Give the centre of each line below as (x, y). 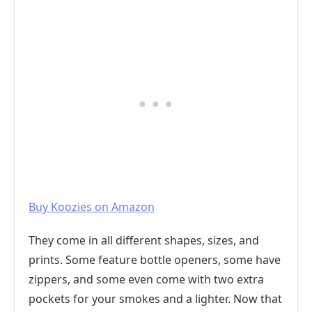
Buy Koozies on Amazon (92, 207)
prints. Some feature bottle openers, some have (155, 260)
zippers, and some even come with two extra (146, 279)
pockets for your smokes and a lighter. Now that (155, 299)
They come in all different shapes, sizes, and (144, 240)
